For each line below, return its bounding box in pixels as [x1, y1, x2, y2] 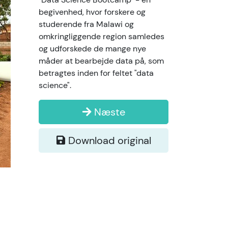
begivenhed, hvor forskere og [39, 7, 146, 17]
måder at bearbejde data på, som [39, 55, 164, 66]
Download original [65, 134, 151, 147]
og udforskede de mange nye [39, 43, 146, 54]
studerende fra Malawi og [39, 19, 134, 30]
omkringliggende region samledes [39, 31, 164, 42]
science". [39, 80, 71, 91]
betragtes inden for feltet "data [39, 68, 154, 78]
